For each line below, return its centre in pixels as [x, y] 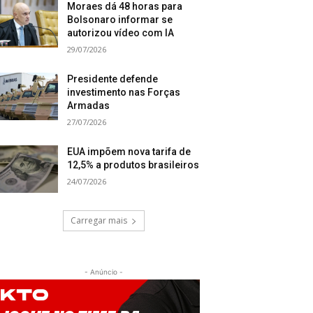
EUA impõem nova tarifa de [129, 152]
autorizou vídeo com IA [121, 33]
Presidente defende [113, 79]
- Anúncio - [103, 272]
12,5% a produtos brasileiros [133, 165]
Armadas [89, 106]
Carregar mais [99, 221]
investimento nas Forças [124, 93]
